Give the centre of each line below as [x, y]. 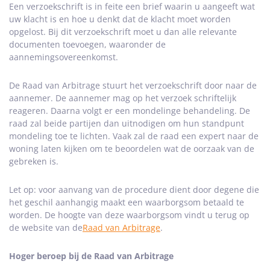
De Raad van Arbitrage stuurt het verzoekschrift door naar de [133, 85]
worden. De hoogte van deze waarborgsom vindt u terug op [129, 215]
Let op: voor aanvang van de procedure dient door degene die [134, 190]
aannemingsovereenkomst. [64, 57]
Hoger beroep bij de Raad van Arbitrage [91, 256]
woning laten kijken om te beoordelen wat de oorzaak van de [132, 149]
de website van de [46, 228]
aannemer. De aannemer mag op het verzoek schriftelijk [123, 98]
